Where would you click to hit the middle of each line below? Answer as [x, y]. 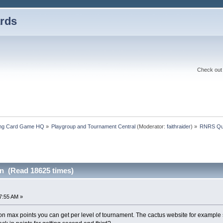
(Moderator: [151, 126]
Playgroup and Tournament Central [94, 126]
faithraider [179, 126]
